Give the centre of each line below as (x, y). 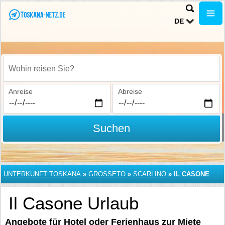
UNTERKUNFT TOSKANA (42, 174)
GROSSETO (107, 174)
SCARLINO (150, 174)
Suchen (111, 128)
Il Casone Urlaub (74, 203)
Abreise (130, 91)
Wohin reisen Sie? (37, 74)
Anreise (21, 91)
